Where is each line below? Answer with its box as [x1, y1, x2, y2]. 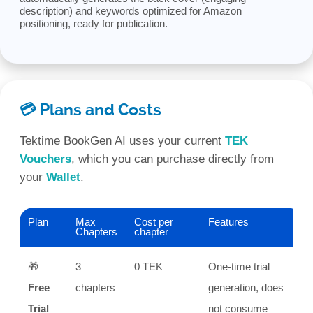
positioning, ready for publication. [20, 17, 168, 29]
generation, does [208, 281, 284, 293]
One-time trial [208, 260, 270, 272]
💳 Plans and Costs [20, 100, 161, 119]
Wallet [46, 170, 80, 184]
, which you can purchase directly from [71, 152, 274, 166]
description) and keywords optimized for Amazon [20, 4, 242, 17]
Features [208, 215, 249, 228]
